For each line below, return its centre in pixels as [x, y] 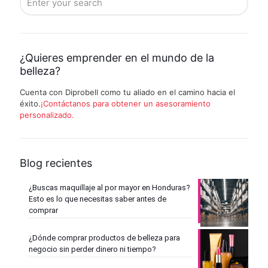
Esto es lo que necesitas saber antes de [98, 199]
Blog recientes [56, 163]
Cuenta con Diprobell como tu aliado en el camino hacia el [127, 92]
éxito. [30, 104]
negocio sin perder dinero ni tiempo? [92, 249]
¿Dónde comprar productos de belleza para [104, 238]
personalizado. [47, 115]
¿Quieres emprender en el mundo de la [117, 58]
